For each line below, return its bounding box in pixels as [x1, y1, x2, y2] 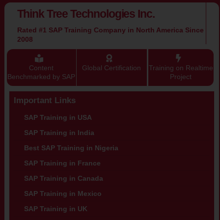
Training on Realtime [148, 64, 213, 72]
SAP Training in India [24, 129, 94, 137]
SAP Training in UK [24, 205, 87, 213]
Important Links [13, 96, 76, 106]
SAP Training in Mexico [24, 190, 102, 198]
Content [29, 64, 54, 72]
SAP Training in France [24, 159, 101, 167]
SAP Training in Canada [24, 174, 103, 183]
